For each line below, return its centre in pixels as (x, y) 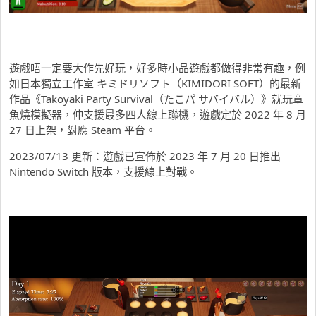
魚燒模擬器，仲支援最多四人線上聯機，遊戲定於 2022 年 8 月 (158, 115)
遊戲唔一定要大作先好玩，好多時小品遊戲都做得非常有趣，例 (157, 68)
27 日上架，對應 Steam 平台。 (83, 130)
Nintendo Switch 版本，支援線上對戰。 (103, 172)
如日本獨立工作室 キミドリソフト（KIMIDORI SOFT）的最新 (155, 84)
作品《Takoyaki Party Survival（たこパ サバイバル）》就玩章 (156, 99)
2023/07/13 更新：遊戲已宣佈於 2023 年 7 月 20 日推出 (145, 156)
